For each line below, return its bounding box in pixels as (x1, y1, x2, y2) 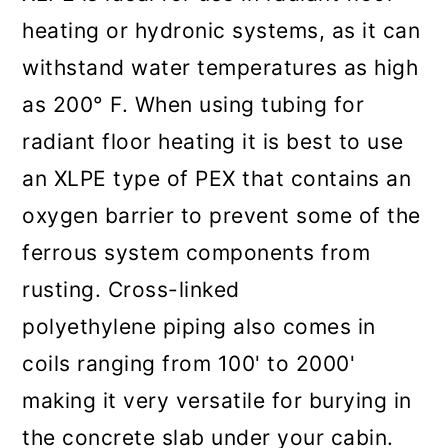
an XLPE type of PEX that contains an (22, 166, 412, 192)
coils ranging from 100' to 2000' (22, 351, 356, 377)
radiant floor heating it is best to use (22, 129, 404, 155)
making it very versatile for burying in (22, 388, 412, 414)
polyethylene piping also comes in (22, 314, 376, 340)
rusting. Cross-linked (22, 277, 240, 303)
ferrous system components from (22, 240, 371, 266)
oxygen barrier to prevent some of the (22, 203, 421, 229)
